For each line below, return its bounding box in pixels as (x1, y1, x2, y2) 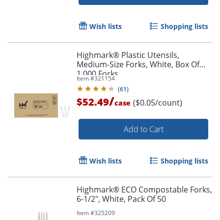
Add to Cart (123, 123, 164, 135)
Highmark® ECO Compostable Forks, (77, 184, 212, 195)
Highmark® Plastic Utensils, (77, 49, 179, 60)
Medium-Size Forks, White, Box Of (77, 58, 199, 70)
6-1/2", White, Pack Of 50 (77, 193, 166, 204)
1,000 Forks (77, 68, 118, 79)
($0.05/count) (133, 97, 182, 108)
